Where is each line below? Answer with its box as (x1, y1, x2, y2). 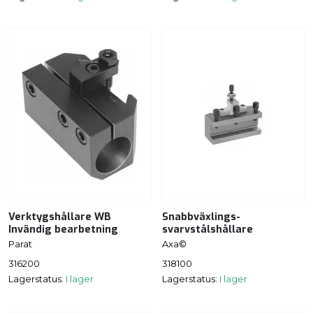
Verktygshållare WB (8, 210, 111, 224)
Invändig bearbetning (8, 222, 118, 236)
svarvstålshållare (162, 222, 253, 236)
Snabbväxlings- (162, 210, 240, 224)
